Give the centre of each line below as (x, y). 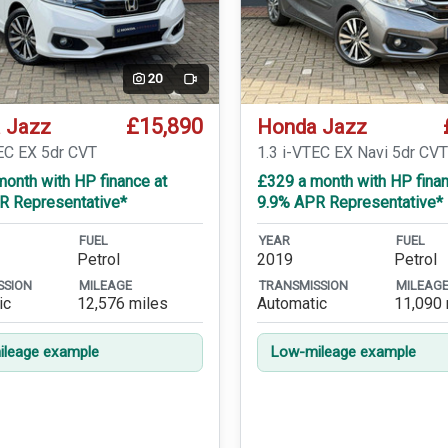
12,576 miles (123, 304)
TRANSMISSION (304, 285)
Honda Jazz (312, 127)
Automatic (292, 304)
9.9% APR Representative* (350, 202)
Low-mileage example (342, 352)
